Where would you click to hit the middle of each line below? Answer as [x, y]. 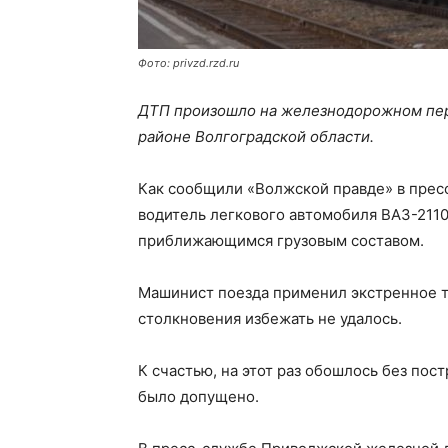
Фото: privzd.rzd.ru [188, 63]
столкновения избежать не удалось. [270, 318]
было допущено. [198, 396]
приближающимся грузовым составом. [281, 240]
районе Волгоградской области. [256, 136]
